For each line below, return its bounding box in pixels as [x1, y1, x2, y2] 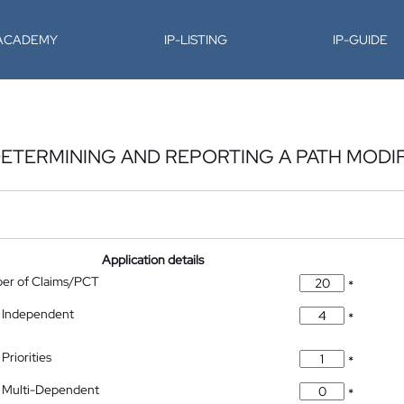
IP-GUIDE [333, 32, 389, 48]
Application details [102, 252, 205, 268]
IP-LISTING [163, 32, 227, 48]
